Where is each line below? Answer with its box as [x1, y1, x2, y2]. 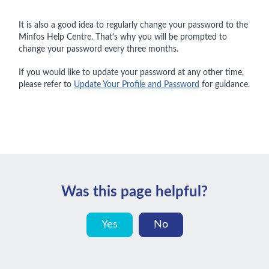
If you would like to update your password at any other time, [19, 68, 244, 77]
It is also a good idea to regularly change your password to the [19, 21, 248, 30]
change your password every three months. [19, 45, 178, 54]
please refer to [19, 80, 74, 89]
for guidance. [199, 80, 250, 89]
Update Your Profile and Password [74, 80, 199, 89]
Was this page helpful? [61, 185, 208, 200]
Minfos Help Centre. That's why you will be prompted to [19, 33, 227, 42]
